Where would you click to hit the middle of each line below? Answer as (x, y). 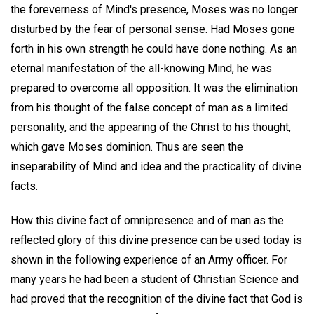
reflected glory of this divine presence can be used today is (156, 240)
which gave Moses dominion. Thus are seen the (127, 147)
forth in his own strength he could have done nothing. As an (154, 49)
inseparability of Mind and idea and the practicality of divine (156, 167)
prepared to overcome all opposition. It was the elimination (154, 88)
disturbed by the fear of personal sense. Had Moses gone (153, 29)
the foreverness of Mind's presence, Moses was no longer (154, 10)
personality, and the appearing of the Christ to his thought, (151, 128)
